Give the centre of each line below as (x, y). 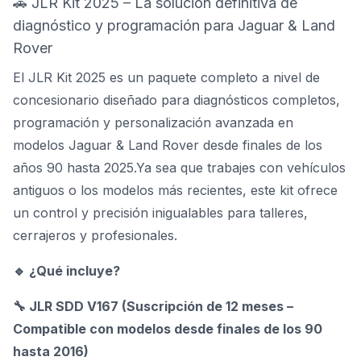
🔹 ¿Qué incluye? (66, 271)
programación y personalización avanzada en (153, 122)
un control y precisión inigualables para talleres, (160, 213)
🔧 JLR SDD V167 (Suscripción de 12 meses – (153, 306)
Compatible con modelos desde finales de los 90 (168, 329)
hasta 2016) (51, 351)
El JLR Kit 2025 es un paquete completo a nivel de (166, 77)
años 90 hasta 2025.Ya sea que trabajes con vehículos (179, 168)
